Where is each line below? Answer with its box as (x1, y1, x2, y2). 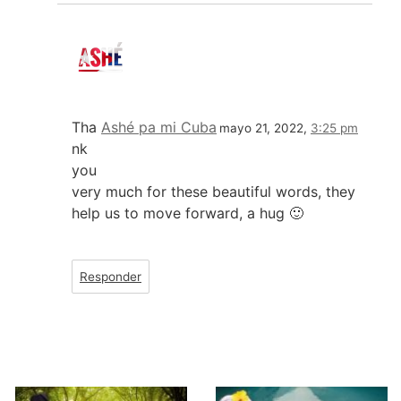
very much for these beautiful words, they (72, 182, 355, 200)
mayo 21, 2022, (219, 120, 311, 135)
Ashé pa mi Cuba (101, 117, 217, 136)
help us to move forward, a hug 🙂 (72, 203, 303, 222)
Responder (80, 269, 141, 284)
